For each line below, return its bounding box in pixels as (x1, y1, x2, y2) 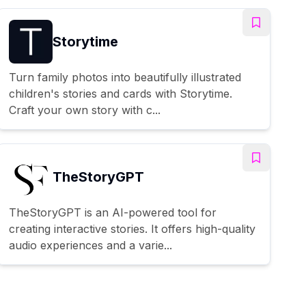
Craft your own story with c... (9, 102, 161, 117)
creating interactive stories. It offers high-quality (9, 221, 255, 236)
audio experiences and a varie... (9, 238, 172, 252)
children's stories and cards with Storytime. (9, 86, 232, 100)
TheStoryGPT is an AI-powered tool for (9, 205, 217, 219)
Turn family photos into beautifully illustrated (9, 70, 241, 84)
